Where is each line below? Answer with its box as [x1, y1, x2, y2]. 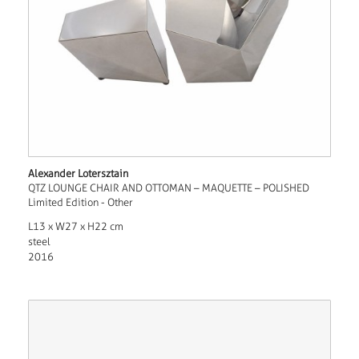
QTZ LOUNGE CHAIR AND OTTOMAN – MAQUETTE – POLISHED [27, 182, 309, 195]
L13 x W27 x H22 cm [27, 220, 123, 233]
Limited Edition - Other [27, 196, 133, 209]
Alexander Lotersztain [27, 167, 128, 180]
